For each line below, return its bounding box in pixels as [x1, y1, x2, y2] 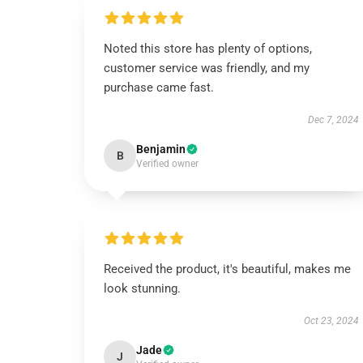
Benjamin [136, 143, 186, 156]
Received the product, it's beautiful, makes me [104, 262, 351, 276]
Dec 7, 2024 [307, 114, 359, 126]
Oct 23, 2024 [303, 315, 359, 327]
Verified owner [136, 158, 199, 169]
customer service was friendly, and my [104, 61, 310, 75]
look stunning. [104, 281, 181, 296]
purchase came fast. [104, 80, 214, 95]
